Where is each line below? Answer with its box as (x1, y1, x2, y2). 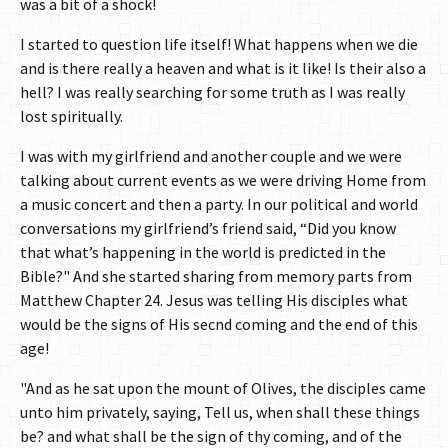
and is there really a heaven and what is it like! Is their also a (20, 57, 426, 78)
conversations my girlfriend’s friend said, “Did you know (20, 217, 396, 238)
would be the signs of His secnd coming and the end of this (20, 313, 418, 334)
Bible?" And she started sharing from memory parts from (20, 265, 412, 286)
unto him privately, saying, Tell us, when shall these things (20, 401, 420, 422)
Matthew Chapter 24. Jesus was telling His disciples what (20, 289, 408, 310)
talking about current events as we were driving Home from (20, 169, 426, 190)
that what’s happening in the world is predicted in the (20, 241, 386, 262)
